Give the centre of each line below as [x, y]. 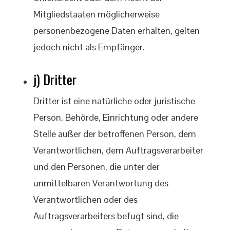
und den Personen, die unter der [97, 167]
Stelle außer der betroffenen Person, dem [115, 134]
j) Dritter [55, 79]
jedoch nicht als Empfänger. [89, 47]
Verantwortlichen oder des [85, 199]
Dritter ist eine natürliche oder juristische [114, 101]
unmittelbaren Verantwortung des [101, 183]
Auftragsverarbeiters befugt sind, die [106, 216]
